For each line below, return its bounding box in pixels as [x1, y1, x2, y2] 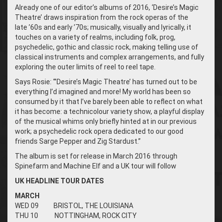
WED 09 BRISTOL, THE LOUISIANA [15, 201, 133, 210]
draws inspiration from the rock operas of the [42, 13, 188, 21]
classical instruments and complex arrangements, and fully [15, 53, 204, 61]
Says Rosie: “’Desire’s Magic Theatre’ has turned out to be [15, 77, 197, 86]
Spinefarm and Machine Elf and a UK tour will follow [15, 162, 176, 170]
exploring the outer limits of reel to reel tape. [15, 62, 156, 71]
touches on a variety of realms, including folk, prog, [15, 33, 175, 41]
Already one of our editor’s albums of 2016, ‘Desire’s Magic [15, 3, 199, 11]
